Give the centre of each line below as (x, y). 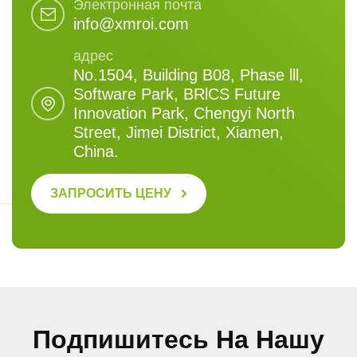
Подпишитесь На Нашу (178, 340)
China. (96, 152)
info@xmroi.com (131, 24)
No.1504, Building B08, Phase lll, (189, 75)
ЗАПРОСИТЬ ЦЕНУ (111, 194)
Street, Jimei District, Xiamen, (179, 133)
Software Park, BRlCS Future (177, 94)
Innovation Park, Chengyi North (184, 114)
